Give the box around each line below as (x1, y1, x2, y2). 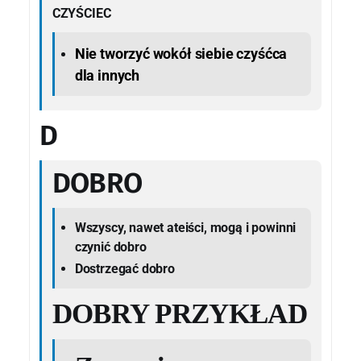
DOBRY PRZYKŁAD (52, 298, 307, 330)
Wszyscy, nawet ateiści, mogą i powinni (74, 219, 297, 235)
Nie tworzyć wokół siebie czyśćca (74, 44, 288, 62)
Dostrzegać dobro (74, 260, 175, 276)
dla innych (74, 66, 140, 84)
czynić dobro (74, 239, 147, 255)
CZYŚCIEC (52, 6, 111, 22)
